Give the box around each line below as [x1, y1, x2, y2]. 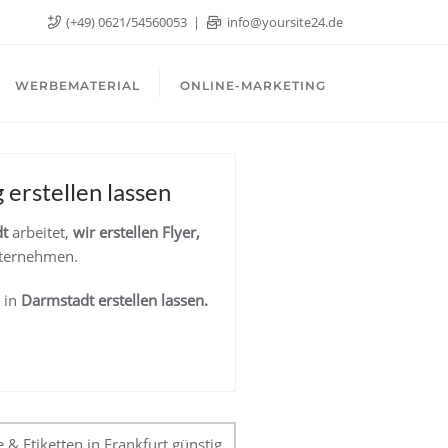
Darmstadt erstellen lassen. [21, 290, 208, 310]
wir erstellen [73, 222, 158, 242]
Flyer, [162, 222, 200, 242]
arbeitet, [8, 222, 73, 242]
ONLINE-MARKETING [180, 78, 326, 93]
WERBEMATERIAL [15, 78, 140, 93]
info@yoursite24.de [224, 13, 343, 31]
